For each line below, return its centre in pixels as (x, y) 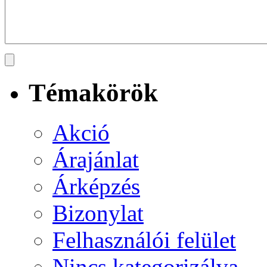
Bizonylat (98, 213)
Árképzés (96, 186)
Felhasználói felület (144, 240)
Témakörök (93, 92)
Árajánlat (96, 159)
